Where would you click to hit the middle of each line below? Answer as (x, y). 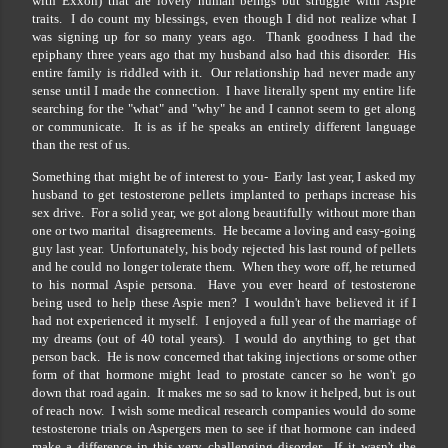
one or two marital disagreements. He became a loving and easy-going (224, 231)
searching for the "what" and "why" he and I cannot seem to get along (224, 109)
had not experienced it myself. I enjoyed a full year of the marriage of (224, 321)
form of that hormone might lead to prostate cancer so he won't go (224, 375)
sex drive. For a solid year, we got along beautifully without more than (224, 213)
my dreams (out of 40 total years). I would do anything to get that (224, 339)
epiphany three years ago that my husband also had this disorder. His (224, 55)
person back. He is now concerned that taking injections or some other (224, 357)
